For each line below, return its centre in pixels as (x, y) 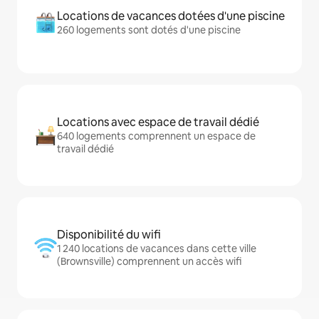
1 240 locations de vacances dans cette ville (157, 249)
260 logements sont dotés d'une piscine (149, 30)
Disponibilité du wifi (109, 235)
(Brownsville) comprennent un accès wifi (149, 262)
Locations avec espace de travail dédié (158, 122)
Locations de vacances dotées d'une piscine (171, 16)
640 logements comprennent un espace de (156, 136)
